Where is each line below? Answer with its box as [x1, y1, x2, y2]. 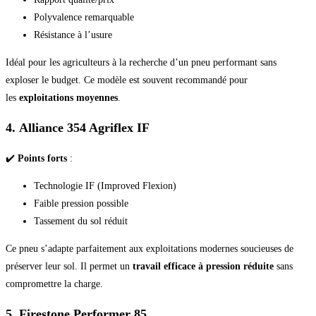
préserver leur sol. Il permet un [6, 260, 133, 272]
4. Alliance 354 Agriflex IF [6, 120, 150, 135]
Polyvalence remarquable [34, 11, 134, 23]
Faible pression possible [34, 197, 128, 209]
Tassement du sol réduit [34, 215, 128, 226]
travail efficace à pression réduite [133, 260, 274, 272]
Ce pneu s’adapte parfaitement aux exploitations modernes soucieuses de [6, 243, 293, 254]
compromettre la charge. [6, 278, 103, 289]
